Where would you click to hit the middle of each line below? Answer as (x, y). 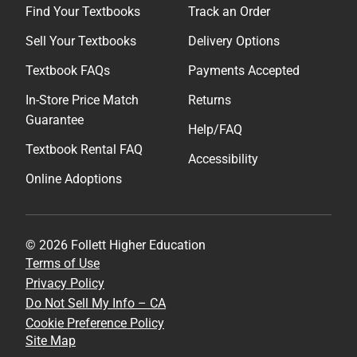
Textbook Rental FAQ (84, 150)
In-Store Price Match (82, 100)
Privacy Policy (65, 284)
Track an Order (229, 12)
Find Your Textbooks (83, 12)
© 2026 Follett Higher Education (116, 245)
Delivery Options (234, 41)
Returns (210, 100)
